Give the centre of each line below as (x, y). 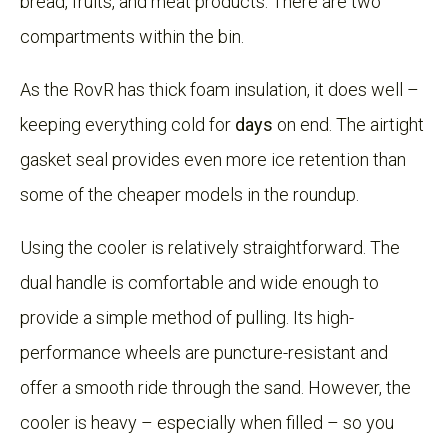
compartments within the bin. (132, 36)
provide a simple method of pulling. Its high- (187, 317)
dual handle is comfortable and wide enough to (199, 282)
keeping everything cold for (127, 124)
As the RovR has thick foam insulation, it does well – (219, 89)
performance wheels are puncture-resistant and (204, 352)
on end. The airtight (348, 124)
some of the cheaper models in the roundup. (189, 194)
